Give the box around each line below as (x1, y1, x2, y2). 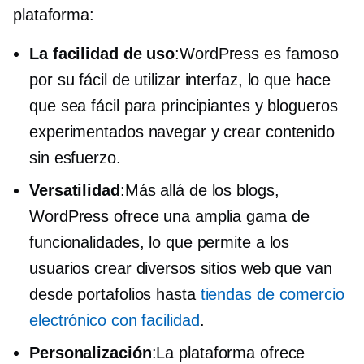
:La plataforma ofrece (151, 343, 305, 362)
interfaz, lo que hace (180, 70, 331, 89)
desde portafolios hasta (29, 284, 201, 303)
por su (29, 70, 80, 89)
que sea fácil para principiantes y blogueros (29, 96, 338, 115)
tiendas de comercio (200, 284, 344, 303)
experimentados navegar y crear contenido (29, 122, 335, 141)
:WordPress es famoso (175, 44, 340, 63)
